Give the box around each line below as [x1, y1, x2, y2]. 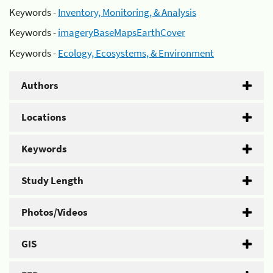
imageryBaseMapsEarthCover [58, 26, 185, 39]
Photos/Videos [21, 205, 88, 219]
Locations [21, 110, 66, 124]
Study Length [21, 173, 83, 187]
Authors [21, 78, 58, 92]
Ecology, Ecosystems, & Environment [58, 46, 214, 60]
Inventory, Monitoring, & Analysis [58, 5, 196, 19]
